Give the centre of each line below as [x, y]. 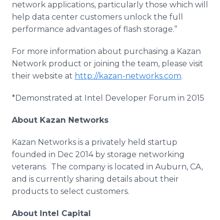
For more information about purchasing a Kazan [106, 51]
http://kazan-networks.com [128, 76]
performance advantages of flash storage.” [95, 29]
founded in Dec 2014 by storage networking [98, 154]
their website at [43, 76]
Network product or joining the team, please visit [108, 64]
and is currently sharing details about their [95, 179]
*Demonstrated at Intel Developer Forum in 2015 [108, 98]
